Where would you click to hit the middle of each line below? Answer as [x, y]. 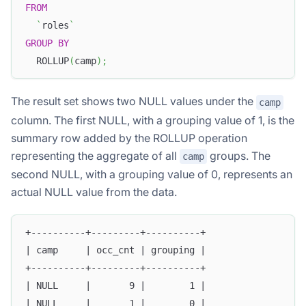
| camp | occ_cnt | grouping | [115, 250]
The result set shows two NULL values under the [134, 101]
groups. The [239, 155]
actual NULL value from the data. [94, 192]
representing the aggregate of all [95, 155]
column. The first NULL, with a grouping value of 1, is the [153, 120]
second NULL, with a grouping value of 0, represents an [152, 175]
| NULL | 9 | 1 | [115, 285]
